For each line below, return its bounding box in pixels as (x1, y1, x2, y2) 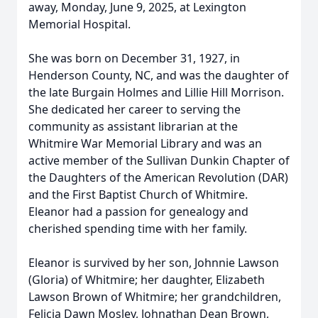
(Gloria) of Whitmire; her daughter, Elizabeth (28, 272, 265, 287)
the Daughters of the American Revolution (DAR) (28, 170, 288, 185)
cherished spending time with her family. (28, 221, 247, 236)
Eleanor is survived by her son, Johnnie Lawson (28, 255, 279, 270)
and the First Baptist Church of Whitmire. (28, 187, 248, 202)
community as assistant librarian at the (28, 119, 238, 134)
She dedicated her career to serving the (28, 102, 241, 117)
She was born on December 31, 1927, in (28, 50, 240, 66)
